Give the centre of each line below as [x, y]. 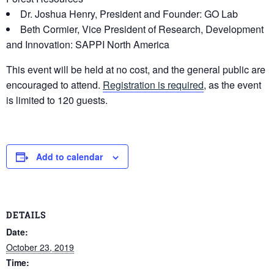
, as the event [232, 85]
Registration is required [153, 85]
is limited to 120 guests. [57, 100]
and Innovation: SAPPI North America [88, 45]
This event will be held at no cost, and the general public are [136, 70]
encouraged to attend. [54, 85]
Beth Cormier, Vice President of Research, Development [142, 29]
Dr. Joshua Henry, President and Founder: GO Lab [129, 14]
